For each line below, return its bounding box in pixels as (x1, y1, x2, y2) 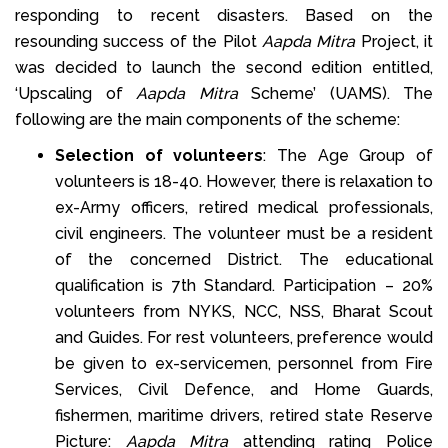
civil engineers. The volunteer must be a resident (55, 223, 433, 243)
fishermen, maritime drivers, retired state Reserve (55, 405, 433, 425)
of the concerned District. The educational (55, 249, 433, 269)
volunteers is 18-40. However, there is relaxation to (55, 171, 433, 191)
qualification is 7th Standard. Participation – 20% (55, 275, 433, 295)
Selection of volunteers (55, 145, 264, 165)
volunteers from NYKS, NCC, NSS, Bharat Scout (55, 301, 433, 321)
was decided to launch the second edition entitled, (15, 57, 433, 77)
